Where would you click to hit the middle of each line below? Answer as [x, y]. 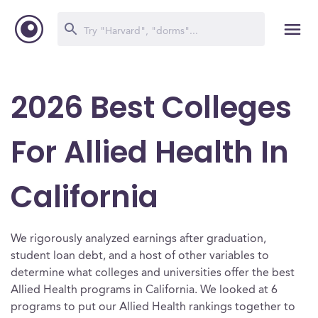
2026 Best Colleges [151, 108]
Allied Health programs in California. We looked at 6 [144, 290]
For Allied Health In [150, 152]
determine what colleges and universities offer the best [153, 273]
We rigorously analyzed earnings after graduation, [138, 239]
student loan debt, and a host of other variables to [140, 256]
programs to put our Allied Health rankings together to [153, 307]
